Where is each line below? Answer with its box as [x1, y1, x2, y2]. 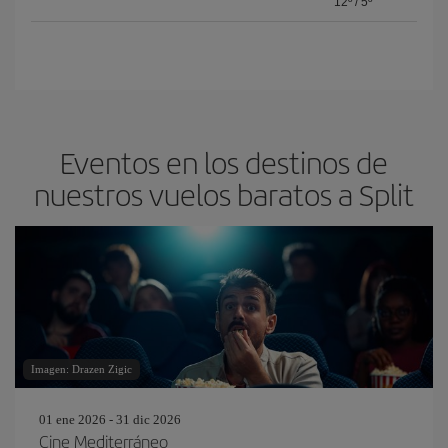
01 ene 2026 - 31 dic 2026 [39, 412, 181, 427]
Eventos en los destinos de [60, 141, 388, 183]
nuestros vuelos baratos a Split [34, 173, 414, 215]
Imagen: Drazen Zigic [31, 363, 132, 375]
